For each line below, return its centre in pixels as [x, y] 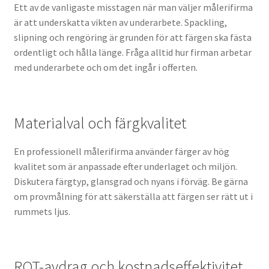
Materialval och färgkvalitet [100, 123]
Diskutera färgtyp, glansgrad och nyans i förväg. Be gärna [131, 181]
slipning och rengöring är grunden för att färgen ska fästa [132, 38]
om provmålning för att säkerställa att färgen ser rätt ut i [133, 196]
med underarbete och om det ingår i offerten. [105, 68]
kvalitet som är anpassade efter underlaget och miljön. [125, 166]
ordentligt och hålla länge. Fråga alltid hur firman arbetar [132, 53]
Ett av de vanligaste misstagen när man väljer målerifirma [133, 8]
